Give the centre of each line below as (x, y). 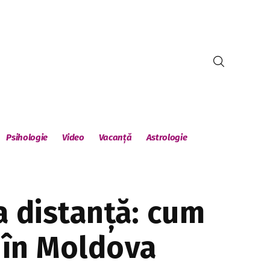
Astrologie (167, 137)
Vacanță (115, 137)
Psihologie (27, 137)
